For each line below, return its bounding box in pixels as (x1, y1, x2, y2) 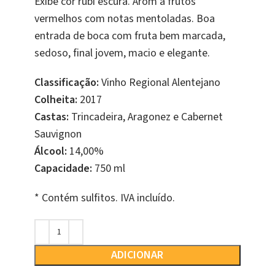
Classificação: (34, 75, 99, 91)
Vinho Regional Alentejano (99, 75, 220, 91)
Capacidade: (34, 161, 92, 177)
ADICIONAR (111, 247, 164, 263)
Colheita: (34, 92, 77, 108)
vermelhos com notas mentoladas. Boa (34, 11, 215, 27)
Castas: (34, 109, 69, 125)
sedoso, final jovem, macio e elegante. (34, 45, 210, 61)
